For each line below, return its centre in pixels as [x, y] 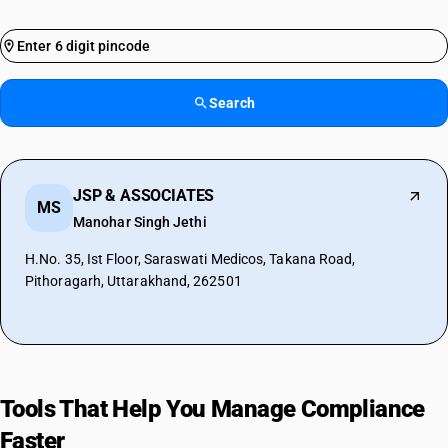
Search [232, 103]
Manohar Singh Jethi [140, 222]
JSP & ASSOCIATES [144, 195]
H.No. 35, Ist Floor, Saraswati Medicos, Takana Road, [190, 259]
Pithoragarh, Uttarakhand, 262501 [133, 281]
